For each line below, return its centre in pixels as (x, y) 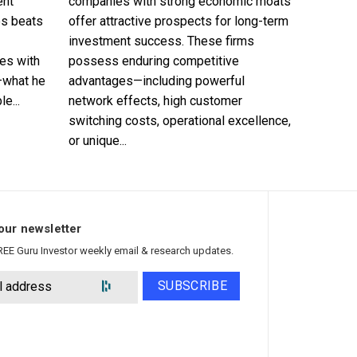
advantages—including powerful (157, 81)
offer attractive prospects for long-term (178, 22)
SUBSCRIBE (192, 286)
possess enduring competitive (154, 61)
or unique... (98, 141)
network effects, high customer (155, 101)
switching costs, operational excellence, (180, 121)
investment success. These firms (161, 41)
